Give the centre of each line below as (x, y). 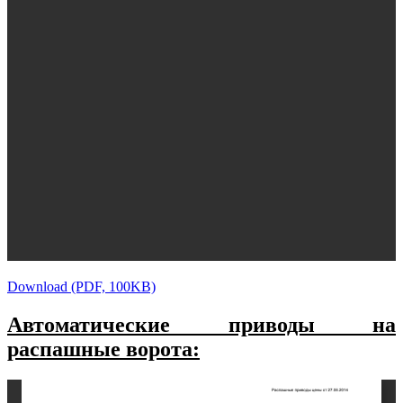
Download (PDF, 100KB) (81, 286)
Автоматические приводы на (201, 324)
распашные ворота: (103, 349)
